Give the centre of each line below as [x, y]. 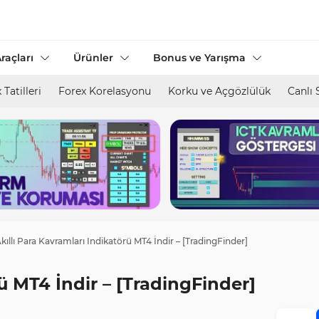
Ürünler [93, 58]
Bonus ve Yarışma [199, 58]
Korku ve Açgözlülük [219, 91]
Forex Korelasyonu [105, 91]
